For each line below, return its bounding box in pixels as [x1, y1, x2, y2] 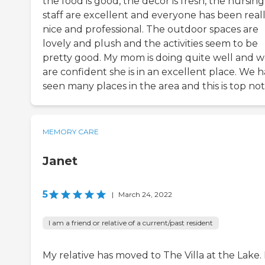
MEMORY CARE [43, 127, 99, 136]
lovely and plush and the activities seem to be [43, 37, 258, 49]
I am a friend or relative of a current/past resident [49, 218, 213, 227]
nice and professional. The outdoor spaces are [43, 23, 258, 35]
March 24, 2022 [118, 189, 172, 199]
